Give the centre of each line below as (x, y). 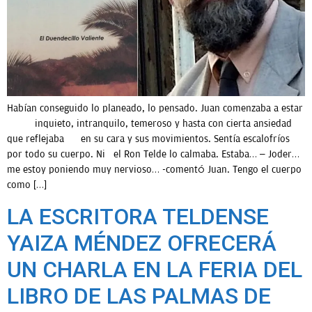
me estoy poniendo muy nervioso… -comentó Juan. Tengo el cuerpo (154, 170)
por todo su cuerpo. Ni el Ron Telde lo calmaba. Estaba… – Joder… (153, 155)
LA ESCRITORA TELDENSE (138, 216)
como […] (27, 185)
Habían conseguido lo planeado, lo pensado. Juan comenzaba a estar (155, 109)
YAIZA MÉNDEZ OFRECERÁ (142, 243)
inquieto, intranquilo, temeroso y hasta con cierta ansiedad (149, 124)
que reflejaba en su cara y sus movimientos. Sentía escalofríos (148, 139)
